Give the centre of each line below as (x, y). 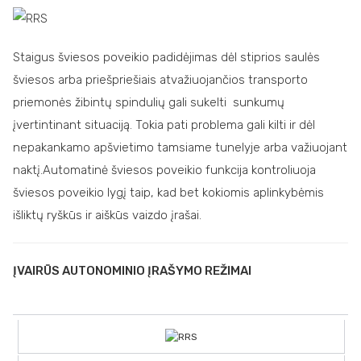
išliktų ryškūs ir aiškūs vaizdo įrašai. (107, 215)
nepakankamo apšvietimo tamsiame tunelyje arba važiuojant (180, 147)
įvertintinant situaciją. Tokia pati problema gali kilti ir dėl (164, 124)
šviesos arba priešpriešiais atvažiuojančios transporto (160, 79)
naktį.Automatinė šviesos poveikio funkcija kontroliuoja (164, 170)
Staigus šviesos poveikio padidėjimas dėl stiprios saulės (166, 57)
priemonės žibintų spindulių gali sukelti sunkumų (149, 102)
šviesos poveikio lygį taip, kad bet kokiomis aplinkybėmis (168, 192)
